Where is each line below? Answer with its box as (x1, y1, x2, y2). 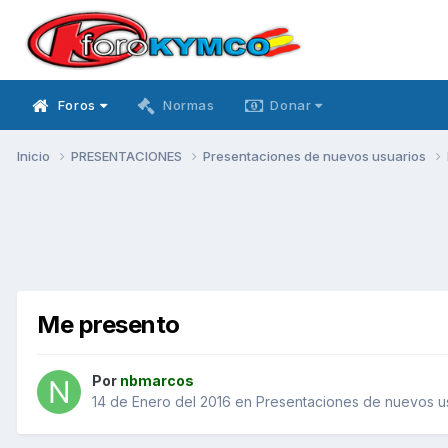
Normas (162, 97, 215, 113)
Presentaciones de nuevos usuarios (203, 147, 429, 164)
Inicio (17, 147, 53, 164)
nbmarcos (120, 372, 194, 390)
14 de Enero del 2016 (92, 393, 231, 411)
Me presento (37, 309, 180, 339)
